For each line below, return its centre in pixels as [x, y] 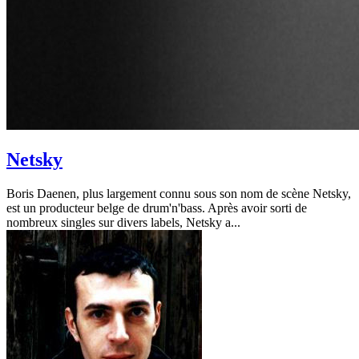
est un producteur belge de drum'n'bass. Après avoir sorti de [157, 208]
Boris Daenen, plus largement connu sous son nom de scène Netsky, [179, 193]
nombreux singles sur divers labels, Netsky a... [123, 222]
